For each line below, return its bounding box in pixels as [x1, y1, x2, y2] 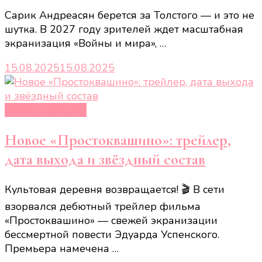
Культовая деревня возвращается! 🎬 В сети [5, 182, 225, 197]
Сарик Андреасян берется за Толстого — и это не [5, 8, 254, 23]
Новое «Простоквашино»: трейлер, [5, 130, 231, 150]
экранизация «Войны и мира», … [5, 36, 166, 51]
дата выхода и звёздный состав [5, 149, 205, 169]
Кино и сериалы [5, 103, 87, 118]
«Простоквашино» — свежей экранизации [5, 213, 218, 228]
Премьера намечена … [5, 242, 119, 256]
